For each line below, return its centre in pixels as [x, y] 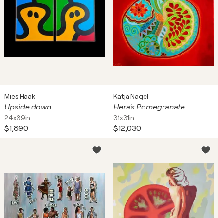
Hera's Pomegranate [149, 107]
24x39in [18, 118]
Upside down [28, 107]
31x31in [124, 118]
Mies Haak [20, 96]
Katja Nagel [131, 96]
